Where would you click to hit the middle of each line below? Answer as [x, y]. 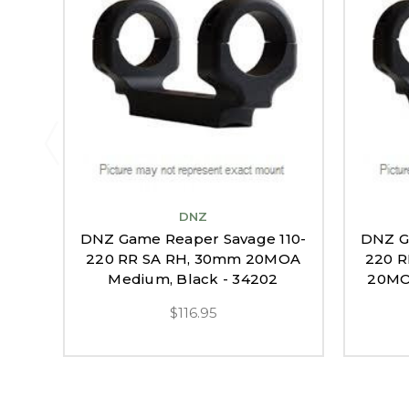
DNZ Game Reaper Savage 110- [193, 238]
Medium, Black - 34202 [193, 278]
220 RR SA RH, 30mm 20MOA [193, 258]
